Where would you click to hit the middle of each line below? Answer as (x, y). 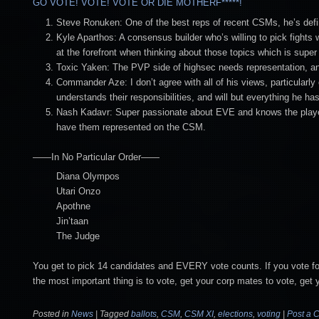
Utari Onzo (78, 192)
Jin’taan (72, 221)
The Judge (78, 236)
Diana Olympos (88, 177)
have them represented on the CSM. (131, 127)
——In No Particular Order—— (96, 157)
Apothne (73, 206)
